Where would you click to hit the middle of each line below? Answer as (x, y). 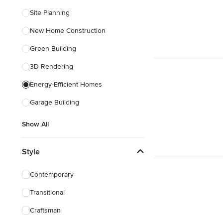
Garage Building (55, 102)
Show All (35, 124)
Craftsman (45, 210)
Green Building (53, 49)
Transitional (47, 192)
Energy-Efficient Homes (66, 84)
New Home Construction (68, 31)
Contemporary (52, 174)
